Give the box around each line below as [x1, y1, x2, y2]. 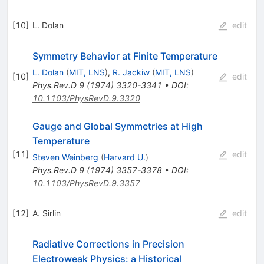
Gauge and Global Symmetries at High [32, 120, 203, 132]
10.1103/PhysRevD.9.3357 [32, 177, 140, 188]
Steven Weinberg [32, 151, 98, 162]
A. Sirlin [32, 207, 61, 218]
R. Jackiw [112, 67, 150, 77]
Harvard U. [103, 151, 146, 162]
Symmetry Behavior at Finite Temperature [32, 49, 217, 62]
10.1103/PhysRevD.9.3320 [32, 93, 140, 103]
